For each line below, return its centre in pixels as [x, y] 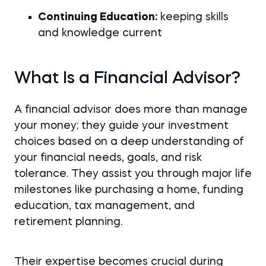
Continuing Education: [98, 17]
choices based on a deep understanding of [129, 142]
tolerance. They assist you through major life [133, 174]
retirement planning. [68, 222]
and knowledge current [100, 33]
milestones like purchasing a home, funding [129, 190]
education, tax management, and [104, 206]
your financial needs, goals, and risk [108, 158]
